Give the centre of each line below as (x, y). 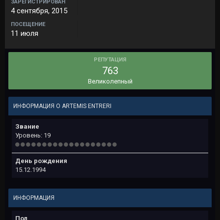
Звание (27, 126)
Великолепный (110, 81)
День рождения (41, 161)
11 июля (25, 33)
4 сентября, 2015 (39, 11)
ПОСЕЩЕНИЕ (28, 24)
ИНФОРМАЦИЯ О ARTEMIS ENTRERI (62, 106)
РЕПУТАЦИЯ (110, 60)
